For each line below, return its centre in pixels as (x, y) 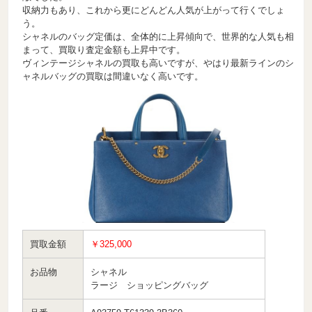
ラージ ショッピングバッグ (150, 285)
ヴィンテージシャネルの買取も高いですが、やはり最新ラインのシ (158, 63)
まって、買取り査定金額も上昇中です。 (104, 50)
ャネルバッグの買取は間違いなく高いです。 (113, 77)
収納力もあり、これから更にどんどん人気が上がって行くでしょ (154, 10)
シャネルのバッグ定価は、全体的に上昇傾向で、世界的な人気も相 (158, 37)
